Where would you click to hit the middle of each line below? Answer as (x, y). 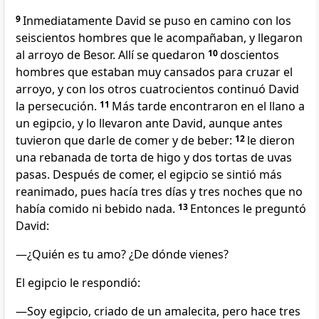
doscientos (250, 55)
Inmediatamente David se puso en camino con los (157, 21)
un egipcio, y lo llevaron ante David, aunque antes (149, 124)
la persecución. (56, 106)
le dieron (271, 141)
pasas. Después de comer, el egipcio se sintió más (149, 175)
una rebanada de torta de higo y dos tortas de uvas (154, 158)
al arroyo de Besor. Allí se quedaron (110, 55)
